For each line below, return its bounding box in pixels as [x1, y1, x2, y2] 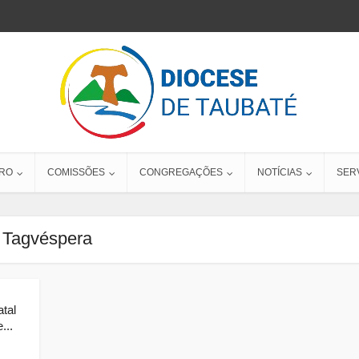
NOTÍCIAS [257, 167, 302, 178]
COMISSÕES [47, 167, 105, 178]
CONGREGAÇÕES [139, 167, 223, 178]
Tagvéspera [2, 228, 92, 248]
